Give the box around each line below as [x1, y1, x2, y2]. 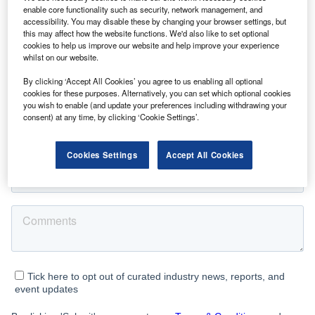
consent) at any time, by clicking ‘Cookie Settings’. [23, 111, 200, 122]
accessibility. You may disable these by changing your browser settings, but [23, 15, 287, 27]
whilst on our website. [23, 51, 99, 63]
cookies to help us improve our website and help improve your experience [23, 39, 280, 51]
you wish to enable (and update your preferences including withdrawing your [23, 99, 288, 110]
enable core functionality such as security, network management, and [23, 4, 263, 15]
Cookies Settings [67, 149, 138, 160]
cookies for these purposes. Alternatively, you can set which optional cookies [23, 87, 292, 98]
